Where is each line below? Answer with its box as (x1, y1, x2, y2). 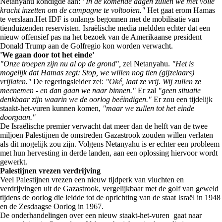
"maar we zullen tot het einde (103, 104, 194, 112)
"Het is (172, 59, 194, 68)
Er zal (136, 86, 158, 95)
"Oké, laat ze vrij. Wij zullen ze (106, 77, 201, 86)
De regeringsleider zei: (31, 77, 106, 86)
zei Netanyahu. (121, 59, 172, 68)
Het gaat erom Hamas (145, 6, 215, 14)
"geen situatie (158, 86, 201, 95)
